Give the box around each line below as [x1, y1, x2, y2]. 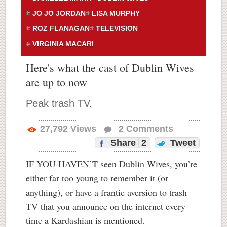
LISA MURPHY [92, 9, 140, 17]
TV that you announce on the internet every [26, 200, 185, 212]
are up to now [26, 74, 87, 89]
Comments [124, 124, 173, 134]
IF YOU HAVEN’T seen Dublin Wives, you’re [26, 158, 197, 170]
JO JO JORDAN [32, 9, 86, 17]
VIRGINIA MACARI [32, 40, 94, 48]
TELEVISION [96, 24, 138, 32]
